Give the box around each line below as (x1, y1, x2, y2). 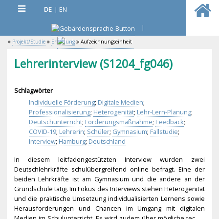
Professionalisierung (28, 108, 90, 117)
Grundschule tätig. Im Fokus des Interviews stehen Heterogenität (14, 184, 205, 193)
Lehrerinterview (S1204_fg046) (14, 55, 173, 71)
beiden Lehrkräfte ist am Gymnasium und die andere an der (14, 174, 205, 183)
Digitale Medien (97, 98, 143, 107)
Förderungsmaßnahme (85, 117, 153, 127)
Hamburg (58, 137, 86, 146)
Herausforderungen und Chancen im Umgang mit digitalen (14, 203, 205, 213)
